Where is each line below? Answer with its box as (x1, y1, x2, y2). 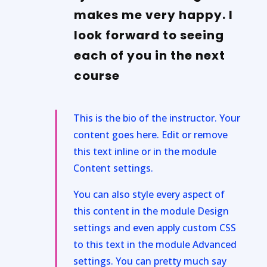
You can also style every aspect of (73, 187, 225, 201)
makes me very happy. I (73, 6, 233, 23)
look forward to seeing (73, 26, 224, 44)
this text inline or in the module (73, 144, 216, 158)
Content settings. (73, 161, 153, 175)
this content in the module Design (73, 204, 229, 218)
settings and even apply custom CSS (73, 221, 236, 234)
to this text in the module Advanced (73, 237, 237, 251)
